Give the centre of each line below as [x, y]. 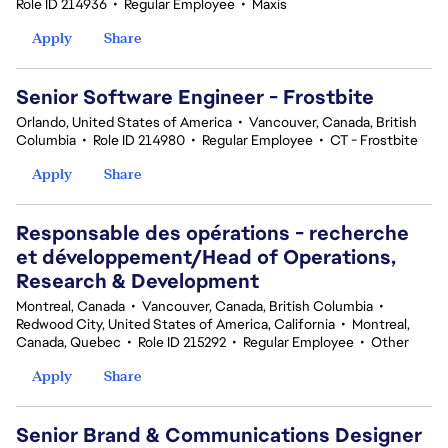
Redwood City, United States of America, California [175, 324]
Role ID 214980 [139, 140]
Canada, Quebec [68, 342]
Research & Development [137, 281]
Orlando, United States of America [124, 122]
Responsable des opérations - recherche [212, 233]
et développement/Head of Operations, [206, 257]
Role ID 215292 [182, 342]
